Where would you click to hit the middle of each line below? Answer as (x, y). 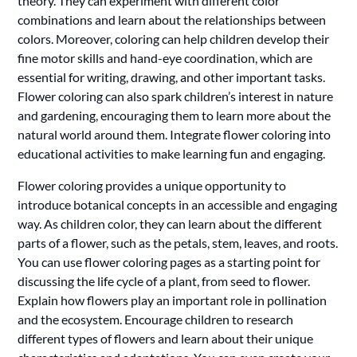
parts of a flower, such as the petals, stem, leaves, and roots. (178, 242)
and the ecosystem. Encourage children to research (156, 319)
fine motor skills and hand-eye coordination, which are (165, 57)
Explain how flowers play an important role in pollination (173, 300)
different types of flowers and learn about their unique (166, 338)
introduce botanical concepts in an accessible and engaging (178, 204)
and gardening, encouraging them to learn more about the (175, 115)
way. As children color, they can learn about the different (170, 223)
